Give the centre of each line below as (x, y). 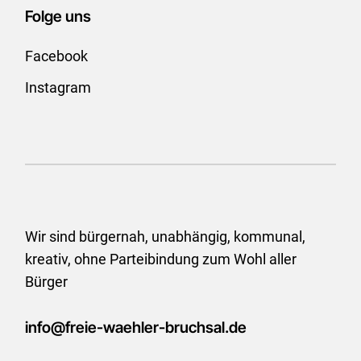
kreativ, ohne (66, 259)
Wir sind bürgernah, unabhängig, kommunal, (166, 236)
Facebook (57, 56)
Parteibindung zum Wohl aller (202, 259)
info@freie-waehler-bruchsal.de (136, 327)
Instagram (58, 87)
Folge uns (58, 16)
